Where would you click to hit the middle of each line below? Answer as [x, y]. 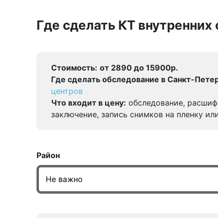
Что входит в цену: [89, 103]
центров [67, 91]
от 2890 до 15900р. [139, 68]
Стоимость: [74, 68]
